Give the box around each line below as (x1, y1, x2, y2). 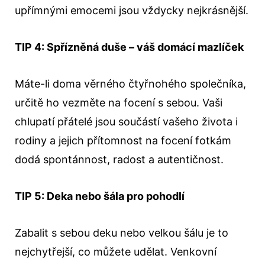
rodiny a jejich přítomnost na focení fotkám (15, 134, 231, 147)
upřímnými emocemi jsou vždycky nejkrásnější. (15, 4, 248, 17)
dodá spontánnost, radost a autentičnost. (15, 153, 224, 166)
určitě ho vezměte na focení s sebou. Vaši (15, 96, 222, 109)
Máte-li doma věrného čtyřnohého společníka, (15, 77, 246, 90)
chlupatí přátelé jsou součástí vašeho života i (15, 115, 238, 128)
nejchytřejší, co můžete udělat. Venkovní (15, 245, 216, 258)
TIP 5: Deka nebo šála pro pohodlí (15, 190, 185, 202)
